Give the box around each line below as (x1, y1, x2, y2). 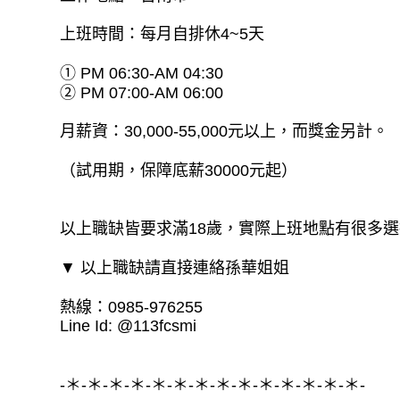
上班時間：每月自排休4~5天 (60, 25, 265, 44)
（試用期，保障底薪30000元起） (60, 161, 298, 179)
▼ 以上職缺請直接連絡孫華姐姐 (60, 258, 290, 277)
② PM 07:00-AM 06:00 (60, 83, 224, 102)
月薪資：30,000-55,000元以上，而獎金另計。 (60, 122, 389, 141)
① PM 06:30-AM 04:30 (60, 63, 224, 82)
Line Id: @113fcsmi (60, 317, 197, 336)
